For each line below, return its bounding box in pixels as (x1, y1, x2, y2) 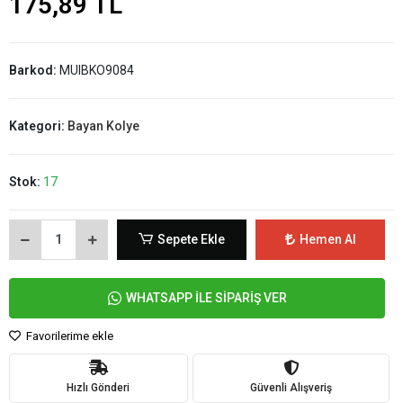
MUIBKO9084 (59, 62, 134, 77)
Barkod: (9, 62, 59, 77)
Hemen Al (299, 231, 356, 246)
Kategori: (9, 118, 67, 133)
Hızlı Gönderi (67, 381, 130, 395)
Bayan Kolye (67, 118, 139, 133)
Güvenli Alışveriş (249, 381, 332, 395)
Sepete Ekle (157, 231, 226, 246)
